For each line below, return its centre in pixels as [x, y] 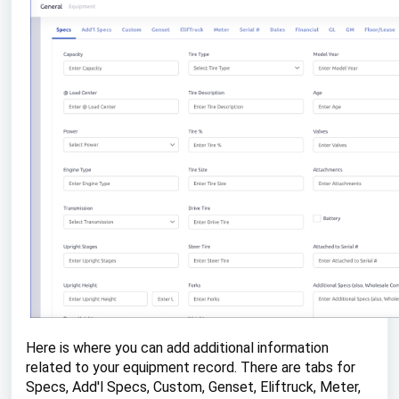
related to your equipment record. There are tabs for [191, 367]
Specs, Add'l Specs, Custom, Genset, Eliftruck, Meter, [193, 387]
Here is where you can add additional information [177, 348]
